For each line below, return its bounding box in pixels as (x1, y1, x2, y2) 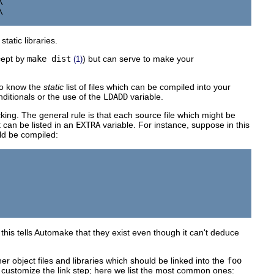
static (43, 81, 64, 92)
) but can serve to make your (83, 53, 194, 64)
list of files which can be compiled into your (64, 81, 231, 92)
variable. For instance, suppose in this (100, 119, 250, 130)
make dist (27, 53, 71, 64)
